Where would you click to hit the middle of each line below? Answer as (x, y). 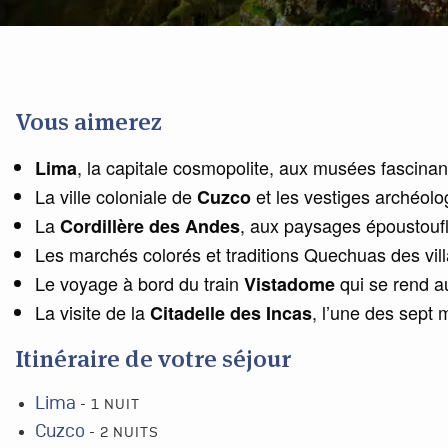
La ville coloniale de (116, 196)
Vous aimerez (88, 121)
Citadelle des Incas (231, 313)
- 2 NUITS (124, 433)
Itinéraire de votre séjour (153, 358)
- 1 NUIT (110, 405)
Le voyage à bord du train (139, 283)
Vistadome (289, 284)
